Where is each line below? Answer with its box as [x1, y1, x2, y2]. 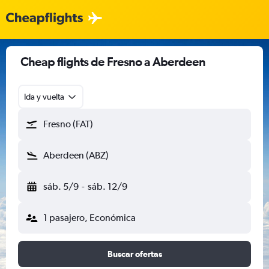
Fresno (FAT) [43, 118, 93, 130]
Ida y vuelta [24, 92, 64, 101]
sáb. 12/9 [87, 181, 127, 192]
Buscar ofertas [107, 249, 162, 259]
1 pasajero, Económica [43, 212, 136, 223]
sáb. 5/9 [43, 181, 79, 192]
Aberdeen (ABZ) [43, 150, 109, 161]
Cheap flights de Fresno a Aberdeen [20, 55, 205, 68]
